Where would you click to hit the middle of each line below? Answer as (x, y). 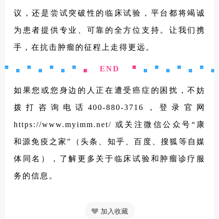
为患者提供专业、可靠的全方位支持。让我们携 (109, 30)
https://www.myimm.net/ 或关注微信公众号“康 (109, 125)
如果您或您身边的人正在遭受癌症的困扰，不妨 (109, 90)
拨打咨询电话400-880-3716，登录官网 (109, 108)
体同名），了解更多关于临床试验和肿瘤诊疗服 (109, 159)
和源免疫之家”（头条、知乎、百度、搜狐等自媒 (109, 142)
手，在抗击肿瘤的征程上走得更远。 (84, 47)
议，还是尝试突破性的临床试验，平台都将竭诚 (109, 13)
